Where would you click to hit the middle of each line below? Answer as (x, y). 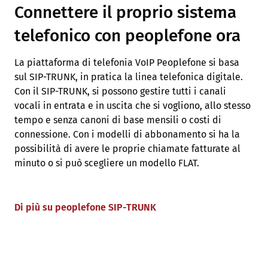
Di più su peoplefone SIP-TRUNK (85, 207)
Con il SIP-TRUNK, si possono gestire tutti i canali (120, 91)
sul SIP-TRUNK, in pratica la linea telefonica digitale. (129, 77)
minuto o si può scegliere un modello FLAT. (107, 163)
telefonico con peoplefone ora (127, 35)
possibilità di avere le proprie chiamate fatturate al (127, 148)
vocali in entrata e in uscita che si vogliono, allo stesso (133, 105)
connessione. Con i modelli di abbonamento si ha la (127, 134)
